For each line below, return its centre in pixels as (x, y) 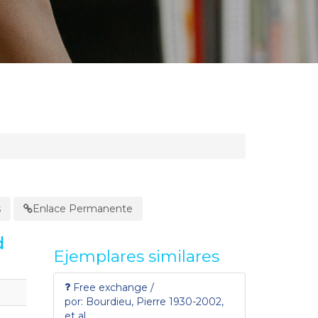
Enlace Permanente (83, 208)
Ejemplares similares (136, 256)
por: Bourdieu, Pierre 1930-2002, (144, 301)
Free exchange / (113, 287)
